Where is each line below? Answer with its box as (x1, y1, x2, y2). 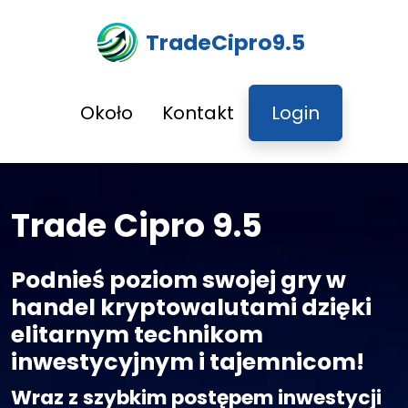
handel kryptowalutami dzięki (11, 291, 372, 323)
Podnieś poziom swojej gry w (11, 264, 346, 296)
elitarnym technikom (11, 319, 263, 351)
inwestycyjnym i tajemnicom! (11, 346, 364, 378)
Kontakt (162, 100, 234, 126)
